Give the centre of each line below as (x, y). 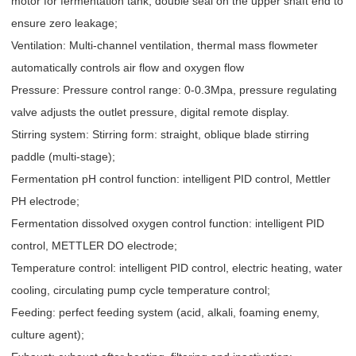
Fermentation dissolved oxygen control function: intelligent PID (168, 224)
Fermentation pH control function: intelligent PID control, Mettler (171, 179)
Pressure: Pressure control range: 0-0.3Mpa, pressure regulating (174, 90)
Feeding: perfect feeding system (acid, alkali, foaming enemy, (165, 313)
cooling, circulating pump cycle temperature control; (141, 290)
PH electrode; (45, 201)
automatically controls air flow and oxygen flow (128, 68)
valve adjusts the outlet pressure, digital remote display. (150, 112)
